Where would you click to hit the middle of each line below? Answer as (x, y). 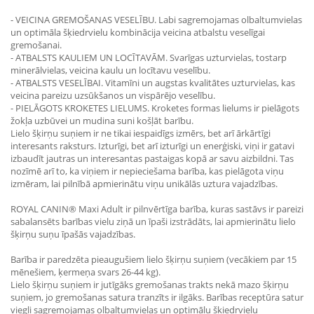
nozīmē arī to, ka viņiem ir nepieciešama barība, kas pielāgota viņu (147, 171)
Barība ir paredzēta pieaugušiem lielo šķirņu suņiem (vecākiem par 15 (153, 259)
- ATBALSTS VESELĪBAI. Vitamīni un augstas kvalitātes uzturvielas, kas (153, 83)
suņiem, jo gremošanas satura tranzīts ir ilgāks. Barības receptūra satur (157, 297)
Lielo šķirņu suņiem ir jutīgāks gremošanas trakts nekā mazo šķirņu (150, 285)
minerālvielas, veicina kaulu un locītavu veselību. (110, 70)
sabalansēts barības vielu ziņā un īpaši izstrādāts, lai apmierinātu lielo (153, 221)
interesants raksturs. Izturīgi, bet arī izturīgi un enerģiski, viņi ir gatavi (152, 146)
